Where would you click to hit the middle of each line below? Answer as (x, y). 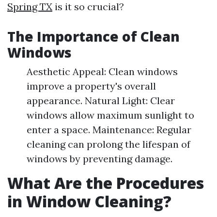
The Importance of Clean (93, 36)
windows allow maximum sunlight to (110, 115)
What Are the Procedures (106, 183)
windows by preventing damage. (100, 159)
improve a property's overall (91, 86)
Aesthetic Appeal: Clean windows (102, 71)
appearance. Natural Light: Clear (101, 101)
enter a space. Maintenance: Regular (109, 130)
